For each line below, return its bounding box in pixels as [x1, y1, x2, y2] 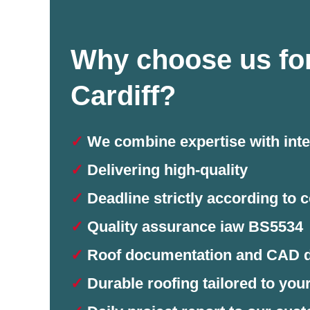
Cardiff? [71, 80, 176, 111]
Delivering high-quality [83, 161, 248, 179]
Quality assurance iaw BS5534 [83, 217, 303, 235]
